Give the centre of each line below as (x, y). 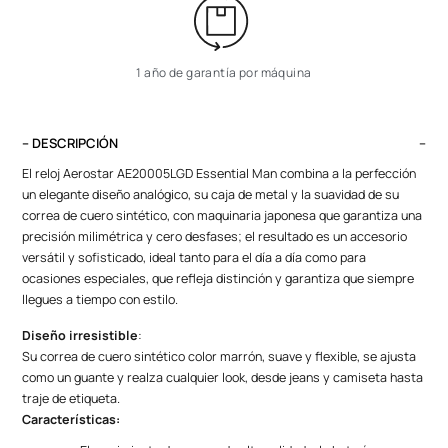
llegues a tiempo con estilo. (100, 300)
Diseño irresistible (80, 335)
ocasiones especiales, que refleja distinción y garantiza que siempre (218, 279)
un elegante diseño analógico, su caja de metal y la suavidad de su (211, 195)
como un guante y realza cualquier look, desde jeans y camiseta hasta (223, 377)
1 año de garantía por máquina (224, 73)
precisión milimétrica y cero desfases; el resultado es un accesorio (215, 237)
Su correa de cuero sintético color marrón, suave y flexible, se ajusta (219, 356)
